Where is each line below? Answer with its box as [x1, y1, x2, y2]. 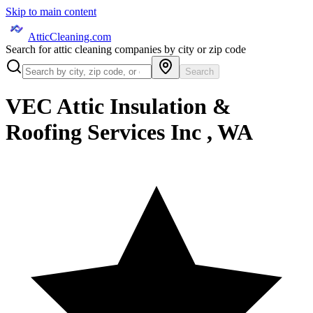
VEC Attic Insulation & [6, 94, 231, 119]
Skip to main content [6, 6, 96, 17]
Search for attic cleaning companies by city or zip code [6, 43, 246, 55]
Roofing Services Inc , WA [6, 119, 253, 145]
